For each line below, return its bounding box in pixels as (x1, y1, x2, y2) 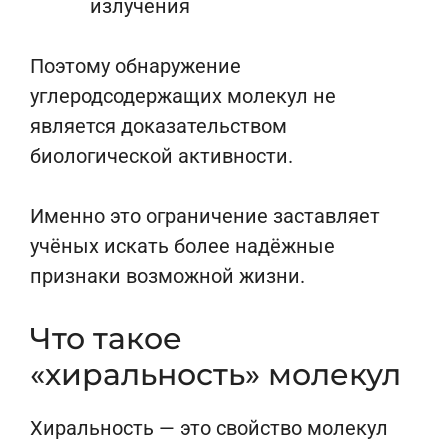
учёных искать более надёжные (30, 234, 335, 258)
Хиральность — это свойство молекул (30, 416, 388, 440)
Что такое (30, 320, 182, 357)
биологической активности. (30, 144, 293, 168)
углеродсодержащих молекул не (30, 84, 336, 108)
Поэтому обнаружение (30, 54, 241, 78)
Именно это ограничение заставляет (30, 204, 380, 228)
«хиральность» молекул (30, 356, 401, 393)
